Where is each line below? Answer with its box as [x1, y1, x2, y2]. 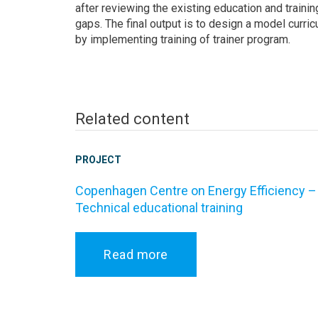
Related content [75, 110, 190, 128]
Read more [104, 247, 168, 263]
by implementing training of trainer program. [75, 33, 290, 47]
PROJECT [75, 154, 122, 166]
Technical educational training [75, 200, 243, 216]
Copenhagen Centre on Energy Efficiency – [75, 183, 317, 199]
